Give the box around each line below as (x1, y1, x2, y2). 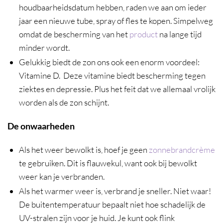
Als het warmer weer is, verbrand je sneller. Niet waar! (18, 185, 211, 196)
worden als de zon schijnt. (18, 97, 109, 108)
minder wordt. (18, 42, 70, 53)
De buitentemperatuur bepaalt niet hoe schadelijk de (18, 199, 206, 210)
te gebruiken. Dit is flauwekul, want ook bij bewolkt (18, 158, 197, 169)
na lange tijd (159, 29, 202, 40)
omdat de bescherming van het (18, 29, 129, 40)
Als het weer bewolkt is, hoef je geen (18, 144, 149, 155)
